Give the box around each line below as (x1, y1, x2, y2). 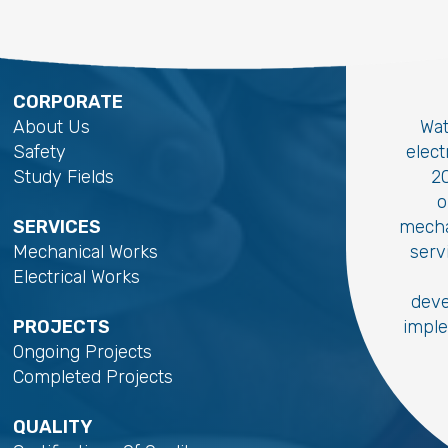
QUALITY (12, 415, 92, 438)
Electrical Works (12, 265, 140, 288)
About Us (12, 115, 90, 138)
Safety (12, 140, 66, 163)
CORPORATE (12, 90, 123, 113)
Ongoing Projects (12, 340, 152, 363)
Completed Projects (12, 365, 173, 388)
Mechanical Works (12, 240, 158, 263)
